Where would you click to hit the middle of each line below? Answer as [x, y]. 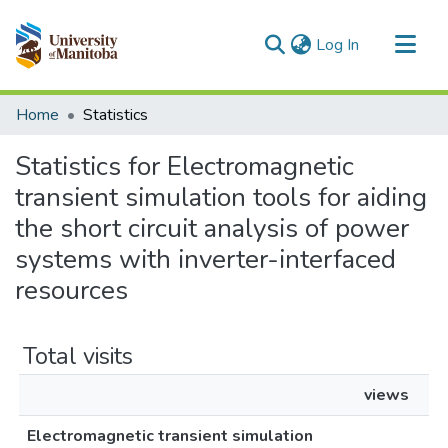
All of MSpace [65, 138]
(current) [387, 44]
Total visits [78, 356]
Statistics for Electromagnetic [184, 166]
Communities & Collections [108, 106]
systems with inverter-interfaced [205, 259]
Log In [337, 45]
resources [71, 290]
